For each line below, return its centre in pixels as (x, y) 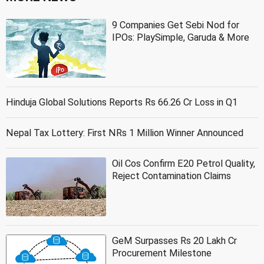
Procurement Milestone (162, 253)
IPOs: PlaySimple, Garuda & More (181, 37)
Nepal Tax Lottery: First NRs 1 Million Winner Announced (125, 133)
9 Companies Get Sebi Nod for (176, 25)
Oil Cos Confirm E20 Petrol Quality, (184, 163)
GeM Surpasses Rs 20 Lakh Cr (174, 240)
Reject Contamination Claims (171, 176)
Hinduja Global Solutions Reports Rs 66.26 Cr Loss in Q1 (122, 102)
